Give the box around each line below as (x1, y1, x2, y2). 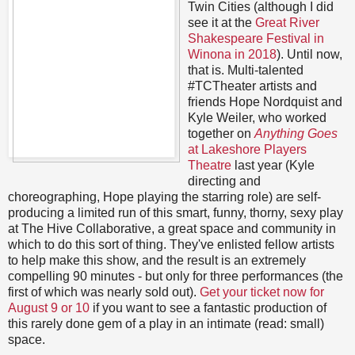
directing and (187, 174, 261, 189)
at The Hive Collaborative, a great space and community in (8, 222, 336, 236)
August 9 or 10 (8, 301, 90, 315)
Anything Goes (254, 127, 338, 141)
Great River (254, 16, 319, 30)
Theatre (187, 158, 231, 173)
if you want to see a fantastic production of (90, 301, 326, 315)
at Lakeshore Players (187, 143, 307, 157)
